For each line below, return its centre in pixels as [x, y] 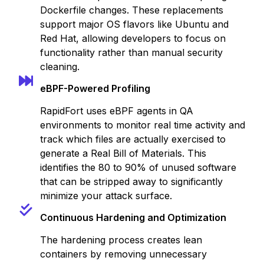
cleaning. [60, 67]
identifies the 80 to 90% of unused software [138, 167]
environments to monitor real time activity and [143, 125]
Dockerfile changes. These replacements [132, 10]
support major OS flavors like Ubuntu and [134, 24]
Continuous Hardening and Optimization [133, 217]
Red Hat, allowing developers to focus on [133, 38]
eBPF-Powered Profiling [95, 88]
